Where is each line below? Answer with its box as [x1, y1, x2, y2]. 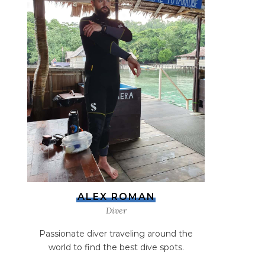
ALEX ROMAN [77, 191, 156, 202]
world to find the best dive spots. [48, 242, 184, 253]
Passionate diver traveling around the [39, 228, 193, 239]
